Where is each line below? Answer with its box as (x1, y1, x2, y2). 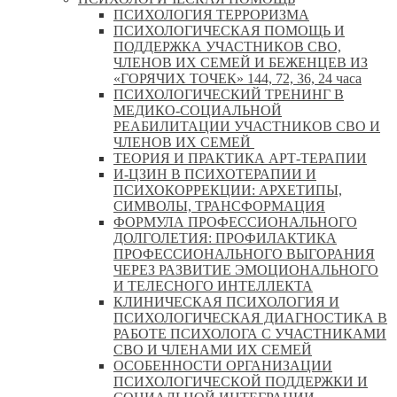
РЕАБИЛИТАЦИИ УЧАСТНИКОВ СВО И (113, 119, 380, 135)
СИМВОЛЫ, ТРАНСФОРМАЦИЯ (113, 198, 325, 214)
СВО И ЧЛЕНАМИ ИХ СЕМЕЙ (113, 342, 312, 358)
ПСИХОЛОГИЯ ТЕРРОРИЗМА (113, 7, 309, 23)
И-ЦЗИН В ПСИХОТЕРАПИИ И (113, 167, 316, 183)
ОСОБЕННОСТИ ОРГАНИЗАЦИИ (113, 358, 332, 374)
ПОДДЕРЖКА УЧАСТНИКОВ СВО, (113, 39, 341, 55)
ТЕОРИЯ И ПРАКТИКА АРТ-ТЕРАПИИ (113, 151, 367, 167)
